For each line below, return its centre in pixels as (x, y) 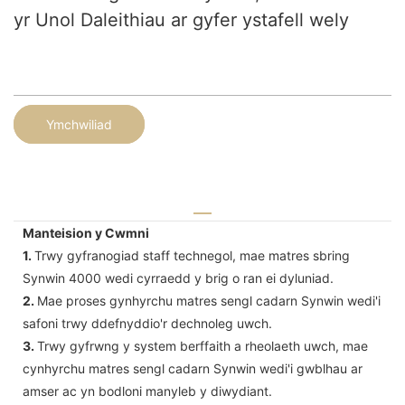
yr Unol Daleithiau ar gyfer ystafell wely (181, 20)
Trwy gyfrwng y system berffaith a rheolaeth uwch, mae (202, 345)
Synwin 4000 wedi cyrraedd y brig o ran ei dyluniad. (178, 278)
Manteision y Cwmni (86, 232)
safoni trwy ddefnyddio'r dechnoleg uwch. (147, 323)
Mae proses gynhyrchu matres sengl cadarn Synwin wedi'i (209, 300)
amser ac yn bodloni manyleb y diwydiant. (147, 391)
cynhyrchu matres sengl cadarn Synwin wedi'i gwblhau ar (193, 368)
